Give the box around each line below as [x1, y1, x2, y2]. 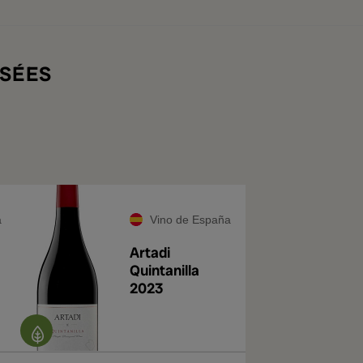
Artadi [130, 243, 170, 262]
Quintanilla [130, 261, 199, 280]
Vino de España [150, 213, 231, 226]
